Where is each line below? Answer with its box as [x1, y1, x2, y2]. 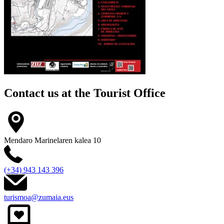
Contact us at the [4, 86, 93, 99]
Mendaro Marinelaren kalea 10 [4, 135, 101, 144]
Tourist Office [93, 86, 165, 99]
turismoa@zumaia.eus [4, 192, 73, 201]
